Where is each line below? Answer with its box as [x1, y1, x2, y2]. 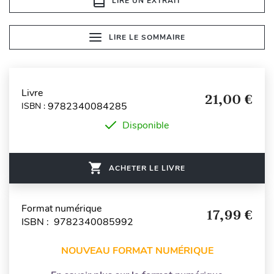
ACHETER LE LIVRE [109, 163, 185, 173]
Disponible [122, 118, 169, 132]
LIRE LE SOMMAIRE [108, 32, 185, 42]
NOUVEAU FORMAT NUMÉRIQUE [61, 243, 213, 257]
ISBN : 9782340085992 [21, 215, 133, 229]
